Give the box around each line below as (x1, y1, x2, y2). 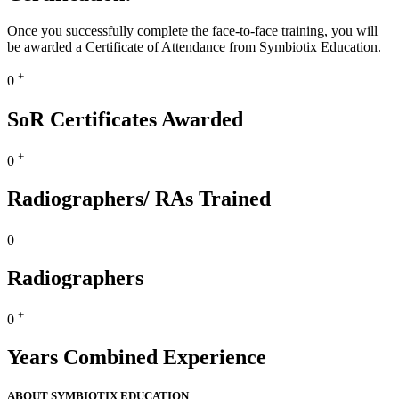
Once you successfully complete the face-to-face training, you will (7, 23, 378, 39)
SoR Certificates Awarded (7, 107, 243, 131)
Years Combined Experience (7, 346, 266, 370)
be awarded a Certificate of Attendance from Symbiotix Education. (7, 39, 381, 55)
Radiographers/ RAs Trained (7, 186, 271, 210)
